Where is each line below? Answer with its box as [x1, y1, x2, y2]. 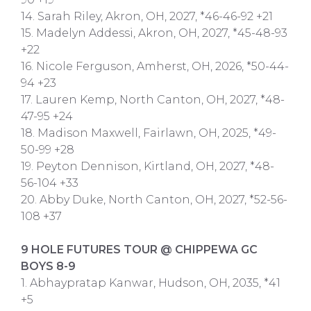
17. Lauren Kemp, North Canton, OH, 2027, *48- [21, 92, 285, 106]
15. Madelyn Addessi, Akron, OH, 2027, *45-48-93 [21, 26, 287, 40]
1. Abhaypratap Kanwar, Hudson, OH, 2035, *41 [21, 276, 280, 289]
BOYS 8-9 [21, 259, 76, 273]
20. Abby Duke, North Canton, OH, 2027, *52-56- [21, 192, 287, 206]
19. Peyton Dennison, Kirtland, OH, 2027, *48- [21, 159, 274, 173]
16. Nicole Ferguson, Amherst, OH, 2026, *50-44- [21, 59, 289, 73]
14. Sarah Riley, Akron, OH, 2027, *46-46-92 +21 [21, 9, 273, 23]
